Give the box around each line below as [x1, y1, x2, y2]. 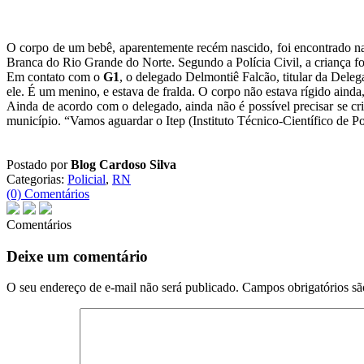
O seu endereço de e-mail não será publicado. [6, 280, 239, 295]
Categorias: [6, 172, 67, 186]
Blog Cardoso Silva [71, 158, 176, 171]
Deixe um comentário [6, 247, 148, 265]
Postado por [6, 158, 71, 171]
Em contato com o [6, 70, 103, 84]
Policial [67, 172, 106, 186]
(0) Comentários [6, 187, 89, 201]
